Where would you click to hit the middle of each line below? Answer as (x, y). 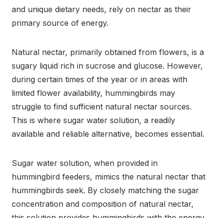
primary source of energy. (60, 23)
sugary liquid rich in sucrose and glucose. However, (107, 65)
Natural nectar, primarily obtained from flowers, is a (108, 52)
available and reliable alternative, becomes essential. (108, 134)
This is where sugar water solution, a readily (93, 120)
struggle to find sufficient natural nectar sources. (102, 106)
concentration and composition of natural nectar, (103, 204)
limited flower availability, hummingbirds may (93, 93)
